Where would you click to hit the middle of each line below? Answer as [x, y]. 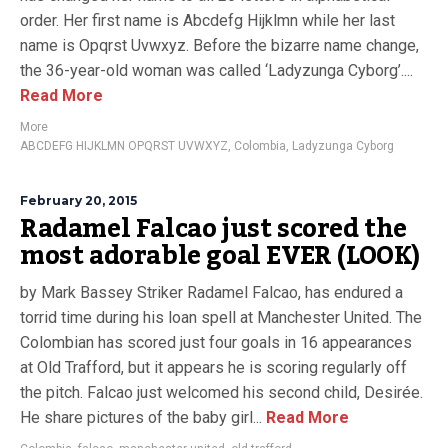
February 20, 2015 [78, 200]
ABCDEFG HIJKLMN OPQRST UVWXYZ [124, 146]
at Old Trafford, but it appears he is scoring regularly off [213, 367]
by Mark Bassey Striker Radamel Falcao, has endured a [211, 292]
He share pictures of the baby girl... [141, 417]
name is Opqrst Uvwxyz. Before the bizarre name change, [219, 45]
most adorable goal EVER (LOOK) [220, 256]
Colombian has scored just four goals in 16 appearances [216, 342]
